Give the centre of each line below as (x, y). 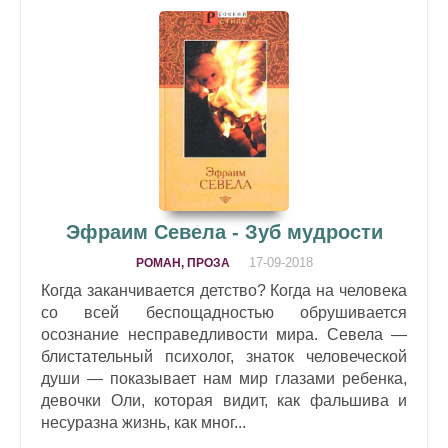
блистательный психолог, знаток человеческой (224, 356)
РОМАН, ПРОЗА (182, 262)
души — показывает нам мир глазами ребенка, (224, 378)
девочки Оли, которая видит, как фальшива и (224, 400)
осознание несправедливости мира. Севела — (224, 334)
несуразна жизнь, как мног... (143, 422)
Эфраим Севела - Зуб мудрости (224, 231)
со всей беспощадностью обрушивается (224, 312)
